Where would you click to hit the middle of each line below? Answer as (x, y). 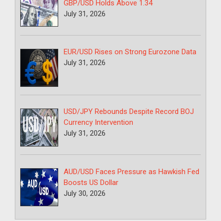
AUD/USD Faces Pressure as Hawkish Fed (132, 171)
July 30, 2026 (85, 193)
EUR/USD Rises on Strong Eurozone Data (130, 52)
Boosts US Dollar (91, 182)
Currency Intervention (99, 123)
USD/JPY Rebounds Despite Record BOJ (129, 112)
